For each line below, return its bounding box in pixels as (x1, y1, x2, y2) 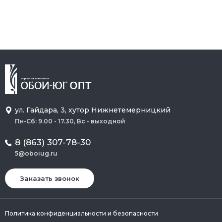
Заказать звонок (20, 174, 79, 182)
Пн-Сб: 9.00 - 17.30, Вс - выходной (15, 117, 125, 125)
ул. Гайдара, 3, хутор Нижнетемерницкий (15, 105, 170, 114)
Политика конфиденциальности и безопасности (5, 209, 158, 217)
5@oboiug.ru (15, 149, 57, 157)
